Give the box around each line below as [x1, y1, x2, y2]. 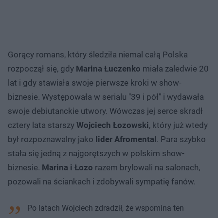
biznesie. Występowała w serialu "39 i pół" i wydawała [8, 91, 204, 102]
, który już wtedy [149, 120, 208, 130]
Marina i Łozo [42, 162, 93, 172]
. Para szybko [157, 134, 206, 144]
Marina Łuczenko [76, 63, 141, 73]
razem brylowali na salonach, [93, 162, 200, 172]
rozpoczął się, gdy [8, 63, 76, 73]
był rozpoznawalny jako [8, 134, 93, 144]
